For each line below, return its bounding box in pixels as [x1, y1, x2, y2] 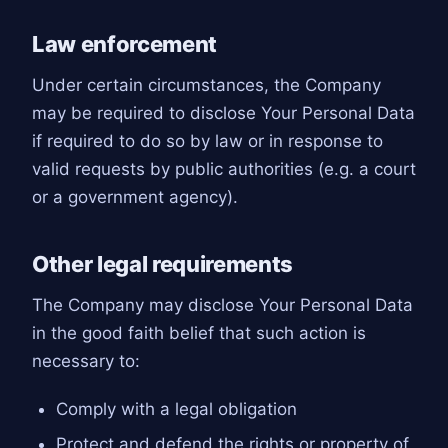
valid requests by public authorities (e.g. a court [32, 159, 416, 180]
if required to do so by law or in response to [32, 131, 383, 152]
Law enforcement [32, 30, 218, 57]
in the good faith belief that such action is [32, 322, 366, 343]
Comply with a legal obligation [55, 399, 297, 420]
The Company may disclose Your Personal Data [32, 294, 413, 315]
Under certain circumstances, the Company [32, 75, 381, 96]
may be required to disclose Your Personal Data [32, 103, 415, 124]
